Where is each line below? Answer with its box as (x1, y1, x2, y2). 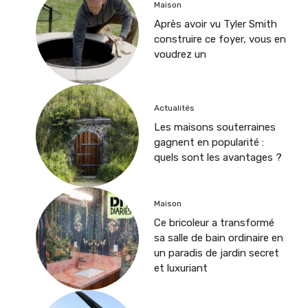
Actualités (154, 103, 195, 113)
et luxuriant (154, 262, 208, 275)
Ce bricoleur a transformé (154, 217, 274, 230)
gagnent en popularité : (154, 136, 264, 149)
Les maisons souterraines (154, 121, 276, 134)
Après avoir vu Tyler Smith (154, 18, 277, 31)
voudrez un (154, 48, 206, 61)
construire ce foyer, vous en (154, 33, 286, 46)
